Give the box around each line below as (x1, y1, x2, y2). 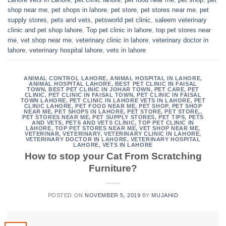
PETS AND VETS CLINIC (65, 119, 135, 126)
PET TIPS (158, 114, 185, 120)
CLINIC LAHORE (24, 102, 72, 109)
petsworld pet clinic (95, 16, 151, 24)
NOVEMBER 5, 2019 (85, 192, 141, 199)
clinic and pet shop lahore (8, 26, 82, 34)
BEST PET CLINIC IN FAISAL (115, 80, 197, 87)
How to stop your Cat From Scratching (24, 151, 202, 162)
